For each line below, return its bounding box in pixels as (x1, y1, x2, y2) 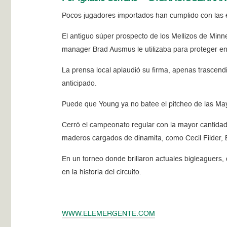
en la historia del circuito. (62, 168, 142, 176)
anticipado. (62, 80, 97, 87)
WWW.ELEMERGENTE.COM (62, 210, 156, 217)
